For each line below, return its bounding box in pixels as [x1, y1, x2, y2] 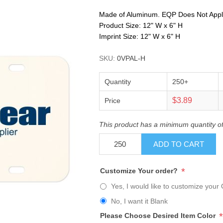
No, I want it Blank [111, 197, 168, 205]
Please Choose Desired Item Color [100, 211, 218, 220]
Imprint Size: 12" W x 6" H [99, 32, 180, 40]
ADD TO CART [153, 140, 204, 148]
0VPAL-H [116, 54, 145, 62]
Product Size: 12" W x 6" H [99, 21, 183, 29]
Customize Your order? [100, 167, 180, 175]
